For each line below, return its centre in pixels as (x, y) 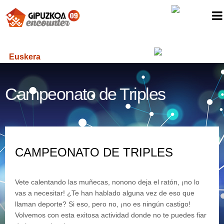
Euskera (25, 57)
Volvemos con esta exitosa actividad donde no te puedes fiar (111, 215)
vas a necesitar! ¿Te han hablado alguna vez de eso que (105, 193)
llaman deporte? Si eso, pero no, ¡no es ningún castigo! (103, 204)
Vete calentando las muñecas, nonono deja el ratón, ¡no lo (107, 182)
